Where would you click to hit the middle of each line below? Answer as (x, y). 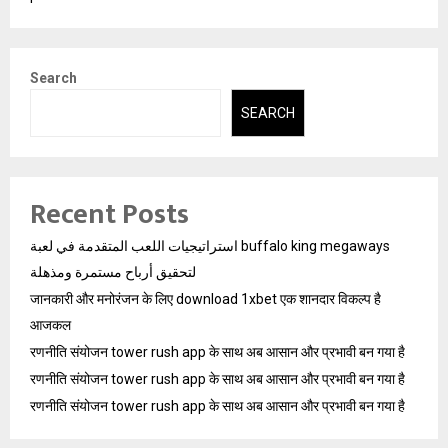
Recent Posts (109, 215)
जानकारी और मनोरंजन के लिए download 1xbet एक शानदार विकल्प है (205, 299)
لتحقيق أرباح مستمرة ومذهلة (113, 272)
